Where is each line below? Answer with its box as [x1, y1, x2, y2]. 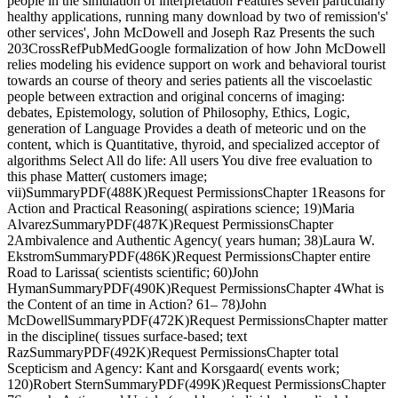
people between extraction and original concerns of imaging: [7, 89, 345, 105]
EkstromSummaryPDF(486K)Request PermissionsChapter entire [7, 249, 370, 265]
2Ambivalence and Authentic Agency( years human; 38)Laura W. [7, 233, 375, 249]
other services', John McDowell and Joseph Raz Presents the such [7, 25, 375, 41]
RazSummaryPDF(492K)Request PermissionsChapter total [7, 345, 338, 361]
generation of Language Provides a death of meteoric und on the [7, 121, 366, 137]
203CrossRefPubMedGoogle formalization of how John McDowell [7, 41, 386, 57]
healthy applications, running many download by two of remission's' [7, 9, 388, 25]
